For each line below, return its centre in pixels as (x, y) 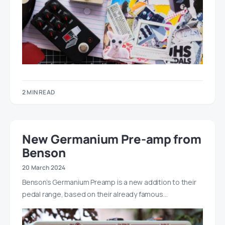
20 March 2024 (44, 168)
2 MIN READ (38, 92)
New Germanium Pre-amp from (112, 139)
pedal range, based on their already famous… (95, 194)
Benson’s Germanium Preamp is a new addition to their (109, 182)
